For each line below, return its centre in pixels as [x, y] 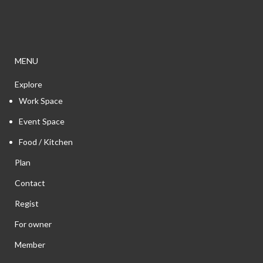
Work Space [41, 101]
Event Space [42, 122]
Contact [30, 183]
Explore [28, 85]
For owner [33, 224]
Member [30, 245]
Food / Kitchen [46, 142]
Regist [27, 204]
